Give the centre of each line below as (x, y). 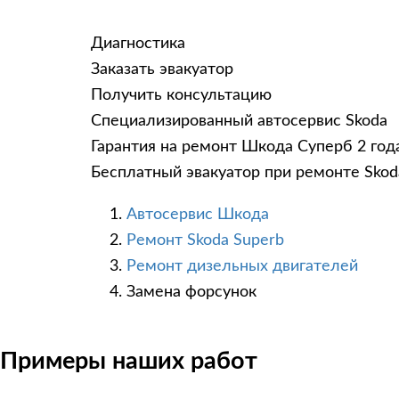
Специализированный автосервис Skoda (239, 122)
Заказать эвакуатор (162, 70)
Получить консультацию (181, 96)
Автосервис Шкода (198, 215)
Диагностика (138, 44)
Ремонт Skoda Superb (205, 241)
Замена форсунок (191, 293)
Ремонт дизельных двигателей (242, 267)
